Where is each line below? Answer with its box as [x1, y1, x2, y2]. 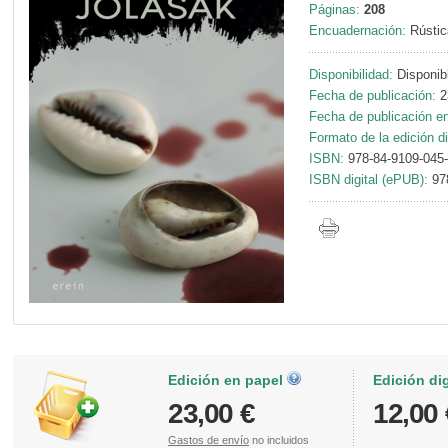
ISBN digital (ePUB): [309, 172, 432, 188]
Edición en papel [168, 371, 287, 388]
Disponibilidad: [309, 67, 397, 83]
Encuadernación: [309, 23, 406, 39]
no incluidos [249, 433, 309, 446]
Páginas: [309, 2, 360, 18]
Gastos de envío [168, 433, 249, 446]
